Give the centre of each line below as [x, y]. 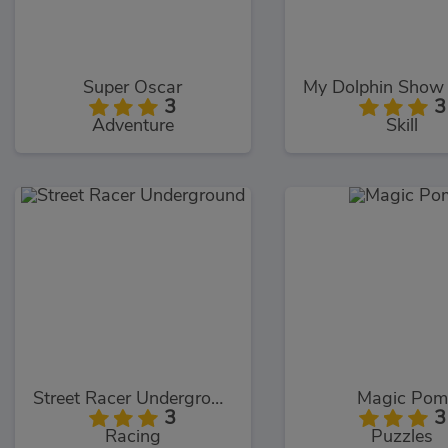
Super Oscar [133, 87]
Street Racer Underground [217, 399]
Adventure [132, 125]
